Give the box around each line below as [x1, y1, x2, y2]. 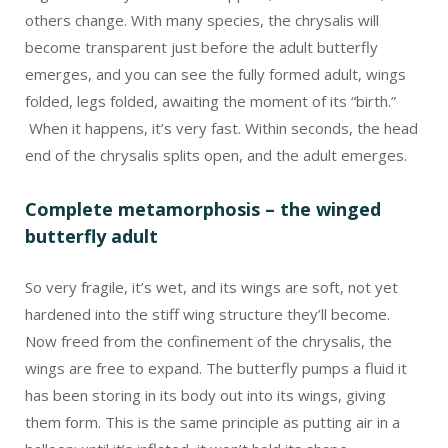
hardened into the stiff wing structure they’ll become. [25, 304, 390, 325]
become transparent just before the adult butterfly [25, 37, 378, 58]
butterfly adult [25, 224, 163, 249]
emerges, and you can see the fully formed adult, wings [25, 64, 406, 85]
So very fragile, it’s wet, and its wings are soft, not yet [25, 277, 398, 298]
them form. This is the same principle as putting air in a [25, 412, 400, 433]
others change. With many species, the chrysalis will [25, 10, 379, 31]
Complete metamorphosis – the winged [25, 197, 381, 222]
